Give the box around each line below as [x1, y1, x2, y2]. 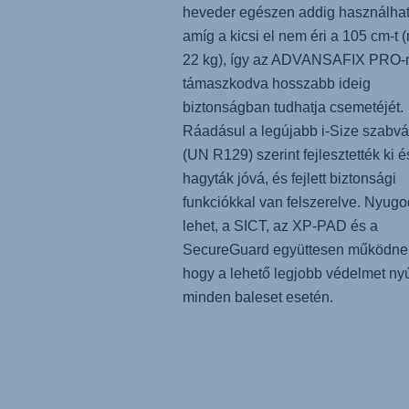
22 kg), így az [182, 52, 271, 68]
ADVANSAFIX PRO [270, 52, 401, 68]
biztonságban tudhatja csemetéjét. [182, 100, 404, 115]
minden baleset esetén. [182, 289, 333, 305]
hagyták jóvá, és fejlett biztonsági [182, 171, 396, 186]
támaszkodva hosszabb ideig [182, 76, 371, 91]
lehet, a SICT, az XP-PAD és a [182, 218, 378, 234]
